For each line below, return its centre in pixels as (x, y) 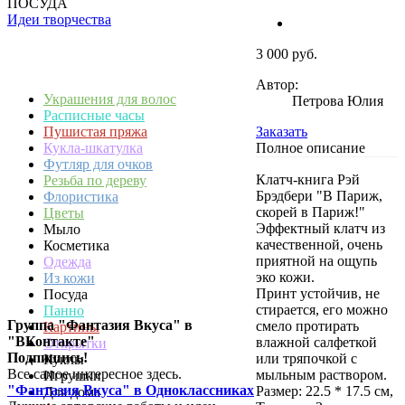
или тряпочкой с (306, 358)
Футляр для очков (98, 164)
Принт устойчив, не (318, 293)
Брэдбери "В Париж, (319, 195)
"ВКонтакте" (51, 341)
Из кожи (69, 278)
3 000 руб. (287, 53)
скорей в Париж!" (311, 212)
